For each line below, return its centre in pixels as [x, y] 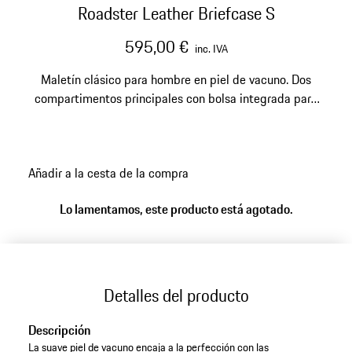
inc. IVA [211, 49]
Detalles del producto [176, 295]
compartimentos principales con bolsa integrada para [176, 98]
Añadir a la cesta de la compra [108, 172]
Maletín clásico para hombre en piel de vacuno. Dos [176, 79]
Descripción [59, 330]
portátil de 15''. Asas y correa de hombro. [176, 117]
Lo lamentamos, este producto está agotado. [176, 209]
